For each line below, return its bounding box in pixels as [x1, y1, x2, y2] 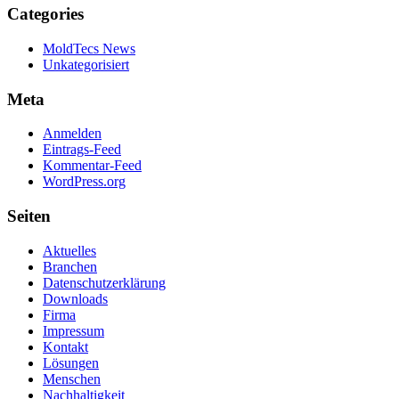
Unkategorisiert [43, 56, 129, 72]
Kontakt [43, 338, 88, 354]
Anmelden [43, 126, 102, 142]
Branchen [43, 258, 97, 274]
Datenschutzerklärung [43, 274, 166, 290]
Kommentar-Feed [43, 158, 142, 174]
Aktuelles [43, 242, 96, 258]
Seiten [7, 207, 51, 225]
